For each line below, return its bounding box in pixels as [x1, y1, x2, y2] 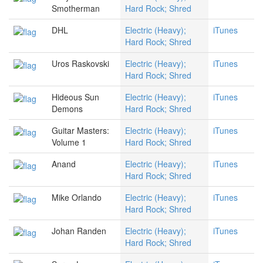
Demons [52, 103, 83, 115]
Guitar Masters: [52, 124, 109, 137]
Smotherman [52, 2, 100, 15]
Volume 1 [52, 136, 86, 149]
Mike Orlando [52, 191, 102, 204]
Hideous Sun [52, 91, 99, 103]
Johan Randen [52, 225, 106, 237]
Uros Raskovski [52, 58, 109, 70]
